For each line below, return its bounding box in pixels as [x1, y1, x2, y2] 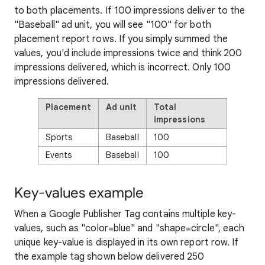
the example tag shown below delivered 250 [14, 251, 205, 263]
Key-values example [14, 184, 144, 202]
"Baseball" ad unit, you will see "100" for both [14, 19, 211, 31]
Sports [46, 132, 73, 143]
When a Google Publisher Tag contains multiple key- [14, 208, 236, 220]
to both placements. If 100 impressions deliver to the [14, 5, 245, 17]
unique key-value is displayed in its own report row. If [14, 237, 239, 248]
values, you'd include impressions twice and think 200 [14, 47, 243, 59]
